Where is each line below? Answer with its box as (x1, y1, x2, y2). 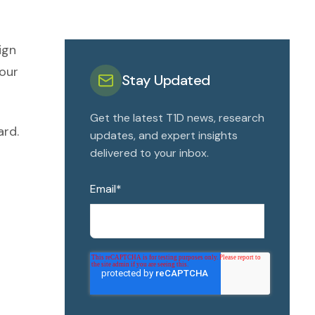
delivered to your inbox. (90, 146, 209, 160)
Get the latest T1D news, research (90, 110, 264, 125)
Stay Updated (122, 71, 210, 89)
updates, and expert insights (90, 128, 238, 143)
